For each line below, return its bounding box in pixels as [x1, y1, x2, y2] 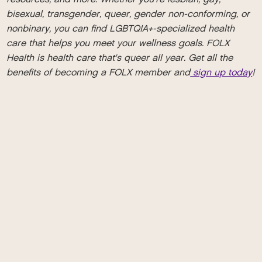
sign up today [190, 66, 253, 78]
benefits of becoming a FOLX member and [6, 66, 191, 78]
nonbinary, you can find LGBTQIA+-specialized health [6, 22, 235, 35]
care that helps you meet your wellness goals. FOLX [6, 37, 230, 49]
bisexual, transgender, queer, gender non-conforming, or [6, 8, 250, 20]
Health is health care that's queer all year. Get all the [6, 51, 233, 64]
